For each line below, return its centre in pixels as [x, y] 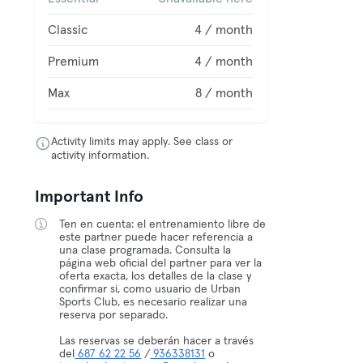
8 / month [224, 93]
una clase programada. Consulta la [145, 250]
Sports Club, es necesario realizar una [154, 302]
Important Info [90, 197]
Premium [74, 62]
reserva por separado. [114, 315]
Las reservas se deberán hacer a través [157, 341]
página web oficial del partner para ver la [161, 263]
